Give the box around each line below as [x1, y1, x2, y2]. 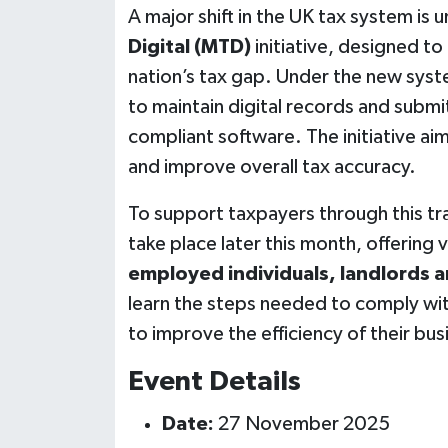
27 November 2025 [213, 413, 390, 434]
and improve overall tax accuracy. [127, 157, 416, 178]
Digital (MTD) [127, 37, 251, 58]
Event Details [127, 368, 301, 397]
